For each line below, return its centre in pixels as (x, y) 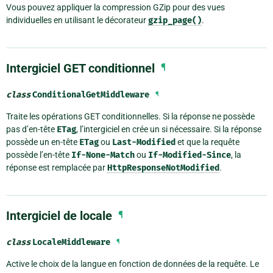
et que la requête (207, 142)
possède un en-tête (43, 142)
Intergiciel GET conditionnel (80, 69)
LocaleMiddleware (71, 243)
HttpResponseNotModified (163, 168)
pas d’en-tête (31, 129)
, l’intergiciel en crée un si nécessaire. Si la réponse (169, 129)
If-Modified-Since (190, 155)
